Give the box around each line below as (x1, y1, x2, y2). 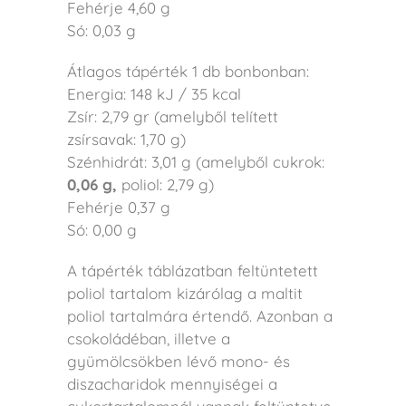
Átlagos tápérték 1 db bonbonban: (67, 61, 309, 81)
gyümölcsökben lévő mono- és (67, 351, 290, 371)
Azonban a (256, 305, 333, 325)
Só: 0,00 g (67, 219, 137, 239)
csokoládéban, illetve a (67, 328, 230, 348)
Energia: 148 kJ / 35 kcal (67, 83, 241, 103)
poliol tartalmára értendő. (67, 305, 256, 325)
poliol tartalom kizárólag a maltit (67, 283, 303, 303)
